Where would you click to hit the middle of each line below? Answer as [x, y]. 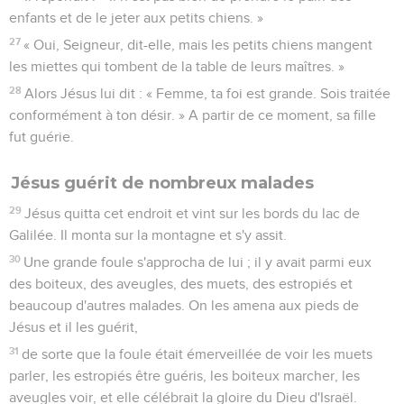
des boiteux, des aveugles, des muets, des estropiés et [181, 284]
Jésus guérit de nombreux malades [162, 183]
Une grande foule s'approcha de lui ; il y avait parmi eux [198, 262]
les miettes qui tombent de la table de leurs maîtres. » [177, 66]
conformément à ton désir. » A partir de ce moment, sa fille [193, 115]
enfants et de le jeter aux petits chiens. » [136, 18]
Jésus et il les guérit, [73, 327]
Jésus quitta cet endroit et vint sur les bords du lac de [193, 213]
